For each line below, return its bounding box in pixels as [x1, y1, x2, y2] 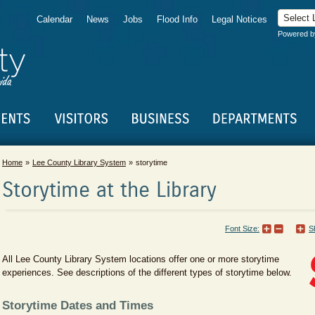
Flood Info [157, 14, 198, 25]
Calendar [37, 14, 72, 25]
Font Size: [225, 224, 260, 233]
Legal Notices [212, 14, 267, 25]
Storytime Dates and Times [1, 299, 153, 312]
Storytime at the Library [1, 180, 217, 201]
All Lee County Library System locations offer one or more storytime [1, 254, 279, 264]
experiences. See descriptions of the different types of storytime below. [1, 267, 292, 278]
